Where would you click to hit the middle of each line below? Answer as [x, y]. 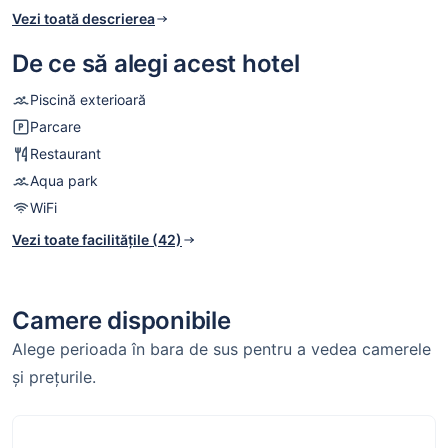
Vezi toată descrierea [83, 19]
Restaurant [65, 154]
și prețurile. [54, 377]
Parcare [55, 127]
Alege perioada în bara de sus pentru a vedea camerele [221, 349]
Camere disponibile [121, 321]
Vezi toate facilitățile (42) [97, 240]
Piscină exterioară [88, 100]
